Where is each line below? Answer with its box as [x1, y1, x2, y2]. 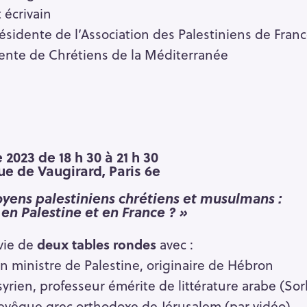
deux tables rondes [36, 234, 156, 254]
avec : [156, 234, 193, 254]
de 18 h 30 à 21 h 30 [35, 146, 159, 167]
